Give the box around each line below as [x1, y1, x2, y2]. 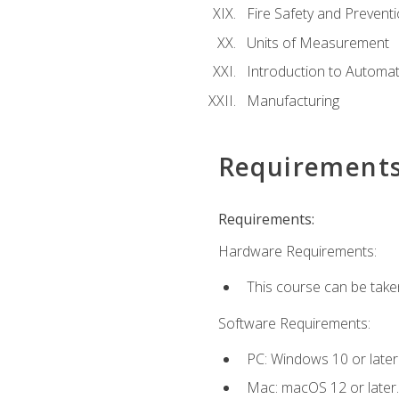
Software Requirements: [217, 313, 370, 333]
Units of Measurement [246, 32, 389, 53]
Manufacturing [246, 90, 339, 110]
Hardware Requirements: [217, 241, 377, 262]
